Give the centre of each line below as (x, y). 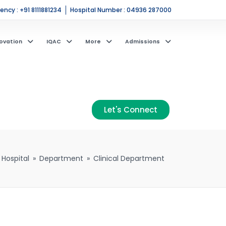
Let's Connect (131, 110)
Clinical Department (129, 158)
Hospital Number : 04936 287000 (121, 10)
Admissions (142, 42)
